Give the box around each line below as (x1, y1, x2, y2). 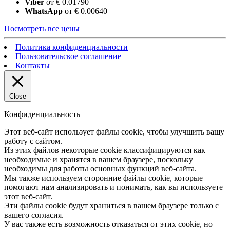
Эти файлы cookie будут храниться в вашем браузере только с (4, 201, 219, 210)
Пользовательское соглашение (15, 52, 121, 61)
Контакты (15, 61, 50, 70)
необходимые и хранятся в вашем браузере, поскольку (4, 155, 193, 164)
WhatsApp (25, 7, 63, 16)
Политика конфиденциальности (15, 43, 128, 52)
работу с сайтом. (4, 137, 62, 146)
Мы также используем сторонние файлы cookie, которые (4, 174, 203, 183)
